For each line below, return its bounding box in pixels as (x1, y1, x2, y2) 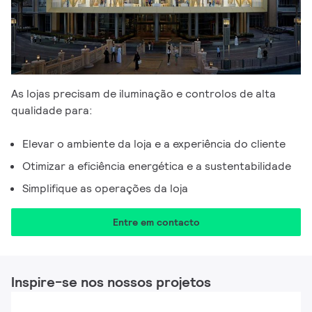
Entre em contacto (112, 216, 200, 228)
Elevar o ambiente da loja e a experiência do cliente (22, 136, 286, 151)
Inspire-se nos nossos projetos (11, 273, 211, 291)
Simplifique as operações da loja (22, 181, 188, 196)
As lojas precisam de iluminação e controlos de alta (11, 86, 276, 101)
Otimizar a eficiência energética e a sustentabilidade (22, 159, 291, 173)
